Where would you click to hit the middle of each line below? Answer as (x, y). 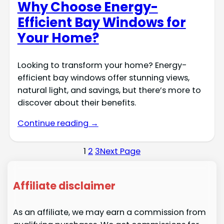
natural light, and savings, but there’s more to (109, 90)
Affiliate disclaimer (64, 186)
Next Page (120, 151)
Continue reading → (58, 123)
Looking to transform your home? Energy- (102, 65)
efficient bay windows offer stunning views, (103, 77)
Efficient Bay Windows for (101, 22)
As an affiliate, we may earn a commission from (109, 212)
